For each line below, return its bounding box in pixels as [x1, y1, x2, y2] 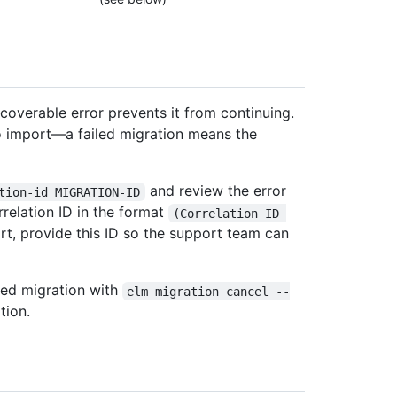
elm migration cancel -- [127, 284, 291, 299]
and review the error [144, 182, 291, 200]
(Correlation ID [173, 206, 287, 221]
